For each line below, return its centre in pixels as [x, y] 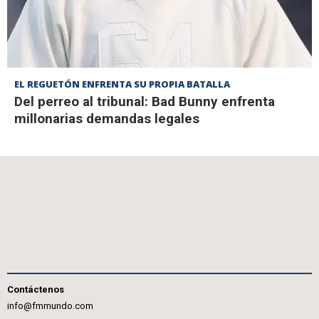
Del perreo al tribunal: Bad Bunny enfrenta [145, 102]
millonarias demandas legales [107, 119]
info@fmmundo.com [50, 305]
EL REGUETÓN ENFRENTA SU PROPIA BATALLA [122, 84]
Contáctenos [36, 289]
